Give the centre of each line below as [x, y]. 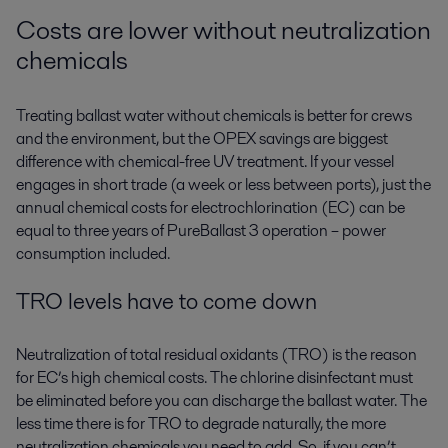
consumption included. [93, 253]
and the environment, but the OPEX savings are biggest [202, 138]
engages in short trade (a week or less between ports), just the [223, 184]
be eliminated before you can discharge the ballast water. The [221, 401]
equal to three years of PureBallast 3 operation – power [201, 230]
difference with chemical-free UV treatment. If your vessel [205, 161]
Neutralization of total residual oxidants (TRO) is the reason [216, 355]
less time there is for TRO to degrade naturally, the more [201, 424]
